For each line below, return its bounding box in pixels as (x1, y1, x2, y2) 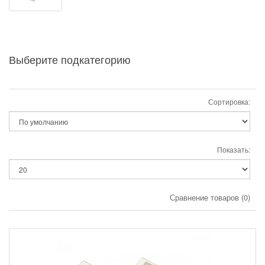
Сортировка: (208, 96, 250, 107)
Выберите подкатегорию (9, 51, 131, 67)
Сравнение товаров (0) (170, 192, 250, 203)
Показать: (217, 144, 250, 155)
